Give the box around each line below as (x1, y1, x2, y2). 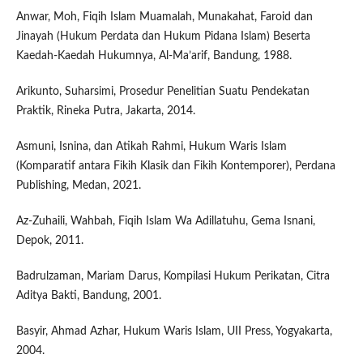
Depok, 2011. (15, 235, 83, 247)
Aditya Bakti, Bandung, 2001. (15, 290, 161, 302)
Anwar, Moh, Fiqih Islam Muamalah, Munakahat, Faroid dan (15, 11, 313, 23)
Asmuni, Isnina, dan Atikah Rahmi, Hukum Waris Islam (15, 141, 287, 153)
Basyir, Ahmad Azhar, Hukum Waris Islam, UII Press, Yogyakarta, (15, 326, 332, 338)
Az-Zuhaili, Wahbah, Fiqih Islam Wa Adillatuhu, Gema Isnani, (15, 216, 315, 228)
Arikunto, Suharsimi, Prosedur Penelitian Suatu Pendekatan (15, 86, 310, 98)
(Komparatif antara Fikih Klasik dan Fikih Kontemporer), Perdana (15, 160, 335, 173)
